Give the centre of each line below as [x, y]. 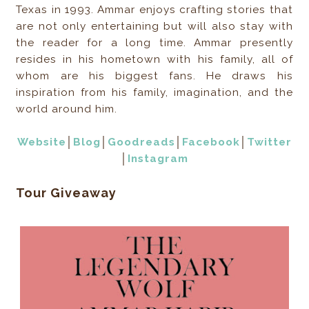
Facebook [211, 142]
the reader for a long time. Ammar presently [154, 43]
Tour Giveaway [67, 193]
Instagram [158, 159]
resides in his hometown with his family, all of [154, 60]
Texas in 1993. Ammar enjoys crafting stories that [154, 10]
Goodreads [141, 142]
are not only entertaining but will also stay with [154, 27]
